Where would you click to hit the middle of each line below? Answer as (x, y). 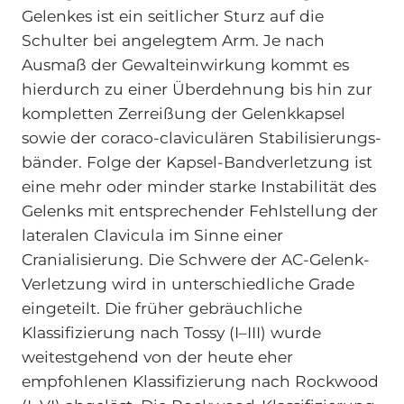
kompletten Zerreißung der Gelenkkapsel (183, 113)
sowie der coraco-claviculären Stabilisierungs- (201, 137)
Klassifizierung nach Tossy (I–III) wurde (171, 332)
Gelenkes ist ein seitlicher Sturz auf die (172, 15)
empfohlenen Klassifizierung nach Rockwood (200, 381)
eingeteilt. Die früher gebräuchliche (161, 308)
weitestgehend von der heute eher (157, 356)
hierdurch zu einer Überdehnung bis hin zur (197, 88)
